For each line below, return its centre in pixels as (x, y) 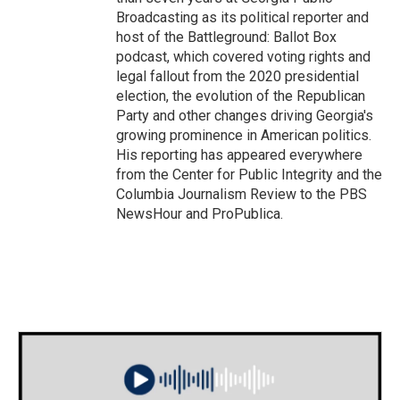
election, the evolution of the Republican (241, 96)
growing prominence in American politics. (244, 135)
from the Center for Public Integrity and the (249, 175)
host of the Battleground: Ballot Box (226, 37)
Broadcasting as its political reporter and (242, 17)
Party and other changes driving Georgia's (245, 116)
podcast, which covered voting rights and (243, 57)
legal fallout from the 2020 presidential (237, 76)
